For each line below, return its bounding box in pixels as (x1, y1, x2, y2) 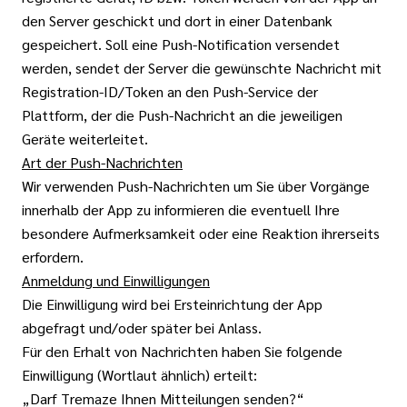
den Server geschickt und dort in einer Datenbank (22, 11, 333, 30)
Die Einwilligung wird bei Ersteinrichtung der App (22, 294, 323, 313)
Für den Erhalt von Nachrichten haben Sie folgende (22, 342, 342, 361)
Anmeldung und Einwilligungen (22, 271, 210, 290)
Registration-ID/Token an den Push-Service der (22, 82, 318, 101)
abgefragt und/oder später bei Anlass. (22, 318, 262, 337)
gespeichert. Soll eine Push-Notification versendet (22, 35, 340, 54)
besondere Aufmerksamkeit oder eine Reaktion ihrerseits (22, 223, 380, 243)
